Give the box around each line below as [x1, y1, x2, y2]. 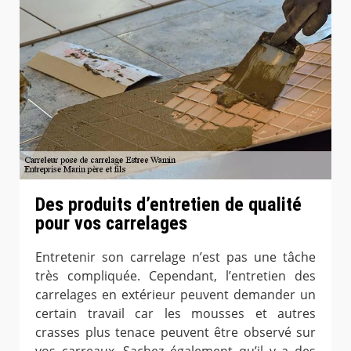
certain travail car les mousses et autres [35, 305, 316, 323]
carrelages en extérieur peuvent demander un [35, 286, 316, 304]
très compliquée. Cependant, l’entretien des [35, 267, 316, 285]
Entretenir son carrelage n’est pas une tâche [35, 248, 316, 266]
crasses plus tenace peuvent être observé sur [35, 324, 316, 342]
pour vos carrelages [35, 212, 187, 234]
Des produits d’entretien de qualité [35, 193, 302, 215]
